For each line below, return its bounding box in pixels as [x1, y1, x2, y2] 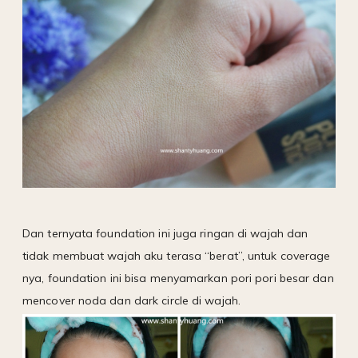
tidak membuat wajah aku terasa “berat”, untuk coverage [22, 248, 331, 263]
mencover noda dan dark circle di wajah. [22, 292, 241, 308]
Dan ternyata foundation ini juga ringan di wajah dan [22, 225, 308, 241]
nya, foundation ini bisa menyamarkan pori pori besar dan [22, 270, 334, 285]
